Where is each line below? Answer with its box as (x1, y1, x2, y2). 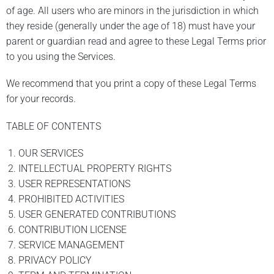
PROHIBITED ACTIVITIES (18, 193, 124, 205)
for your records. (6, 93, 76, 105)
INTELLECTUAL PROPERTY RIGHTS (18, 162, 171, 174)
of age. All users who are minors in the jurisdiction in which (6, 5, 259, 17)
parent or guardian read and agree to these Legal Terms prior (6, 35, 266, 48)
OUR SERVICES (18, 147, 83, 159)
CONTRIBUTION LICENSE (18, 223, 127, 235)
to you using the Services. (6, 51, 116, 63)
